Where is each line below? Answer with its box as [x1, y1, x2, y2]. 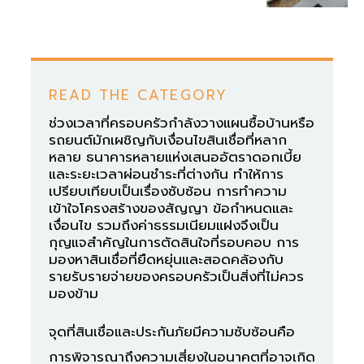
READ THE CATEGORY [49, 84, 227, 106]
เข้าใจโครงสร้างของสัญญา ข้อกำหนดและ [49, 197, 293, 219]
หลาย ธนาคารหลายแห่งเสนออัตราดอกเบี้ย [49, 145, 301, 167]
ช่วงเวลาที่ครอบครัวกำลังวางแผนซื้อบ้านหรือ [49, 111, 314, 133]
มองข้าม [49, 282, 98, 304]
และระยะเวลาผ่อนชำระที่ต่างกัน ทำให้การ [49, 162, 284, 184]
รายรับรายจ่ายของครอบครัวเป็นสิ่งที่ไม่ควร [49, 265, 304, 287]
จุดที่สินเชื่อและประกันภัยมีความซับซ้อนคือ [49, 320, 295, 342]
